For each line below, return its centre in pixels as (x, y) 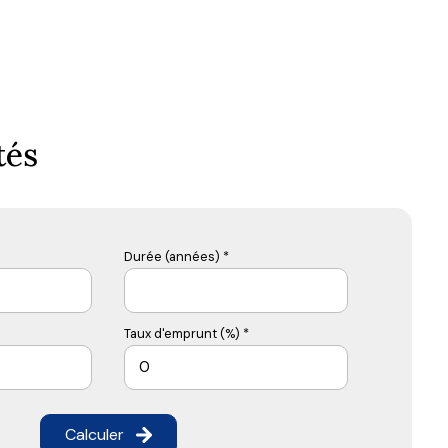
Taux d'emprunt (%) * (186, 333)
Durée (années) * (176, 256)
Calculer (94, 434)
